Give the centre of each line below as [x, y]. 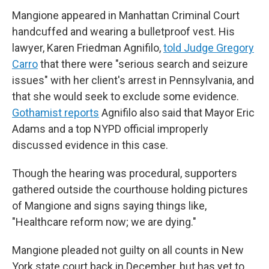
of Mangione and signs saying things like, [109, 206]
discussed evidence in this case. [90, 145]
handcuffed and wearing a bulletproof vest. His [123, 32]
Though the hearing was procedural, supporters [125, 173]
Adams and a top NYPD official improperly [110, 129]
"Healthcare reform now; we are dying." [104, 222]
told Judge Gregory [209, 48]
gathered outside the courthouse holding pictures [130, 189]
